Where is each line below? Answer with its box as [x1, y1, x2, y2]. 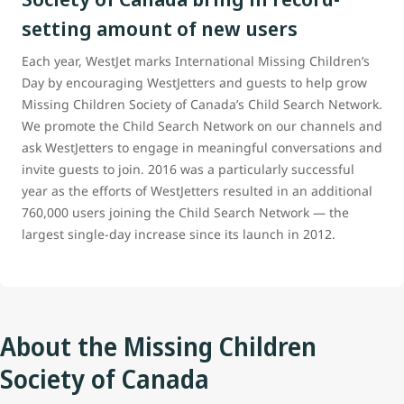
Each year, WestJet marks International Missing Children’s [22, 52, 370, 70]
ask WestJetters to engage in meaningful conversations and [22, 139, 382, 157]
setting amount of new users [22, 14, 298, 42]
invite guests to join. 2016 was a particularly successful [22, 161, 354, 179]
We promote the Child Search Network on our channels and [22, 117, 382, 135]
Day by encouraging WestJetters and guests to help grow [22, 74, 367, 92]
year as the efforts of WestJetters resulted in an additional [22, 182, 372, 200]
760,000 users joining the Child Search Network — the [22, 204, 349, 222]
